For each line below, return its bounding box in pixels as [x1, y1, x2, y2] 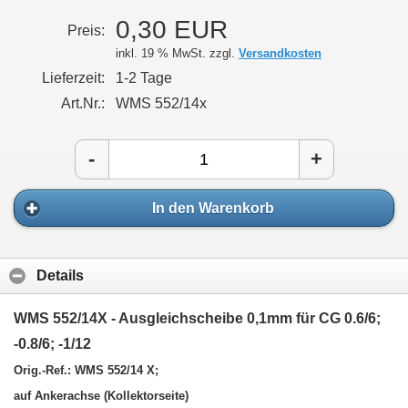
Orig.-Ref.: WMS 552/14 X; [14, 362, 158, 377]
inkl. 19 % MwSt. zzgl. [116, 46, 239, 61]
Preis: [67, 23, 105, 39]
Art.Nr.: [61, 96, 105, 112]
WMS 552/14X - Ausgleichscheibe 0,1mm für [14, 310, 319, 326]
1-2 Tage [116, 70, 172, 87]
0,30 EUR [116, 15, 228, 45]
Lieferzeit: [42, 70, 105, 87]
